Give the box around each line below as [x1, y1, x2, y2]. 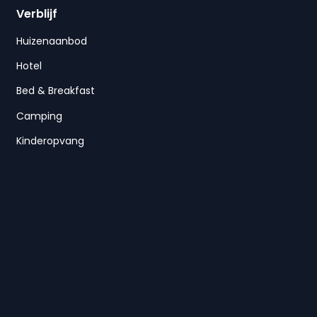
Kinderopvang [16, 134, 84, 149]
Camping [16, 108, 62, 123]
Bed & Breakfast [16, 83, 95, 98]
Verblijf [16, 5, 57, 22]
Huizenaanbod [16, 33, 87, 48]
